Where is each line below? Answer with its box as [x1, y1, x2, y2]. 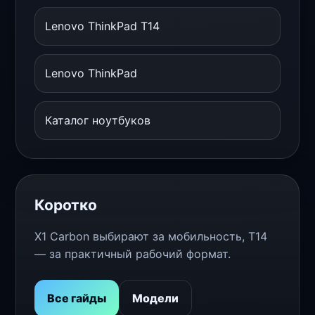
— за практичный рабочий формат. [34, 246, 231, 261]
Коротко [34, 195, 97, 214]
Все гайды [47, 290, 106, 305]
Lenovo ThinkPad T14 [45, 18, 160, 33]
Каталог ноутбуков [45, 112, 150, 127]
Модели [132, 290, 179, 305]
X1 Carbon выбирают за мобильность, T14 [34, 229, 267, 243]
